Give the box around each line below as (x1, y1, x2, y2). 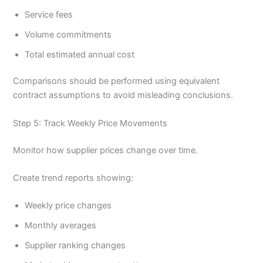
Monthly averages (25, 220, 97, 231)
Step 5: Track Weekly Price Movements (13, 117, 168, 129)
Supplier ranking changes (25, 240, 126, 251)
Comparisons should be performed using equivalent (13, 76, 220, 87)
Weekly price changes (25, 200, 112, 211)
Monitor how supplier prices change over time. (13, 144, 198, 156)
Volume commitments (25, 29, 112, 40)
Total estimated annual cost (25, 49, 135, 60)
